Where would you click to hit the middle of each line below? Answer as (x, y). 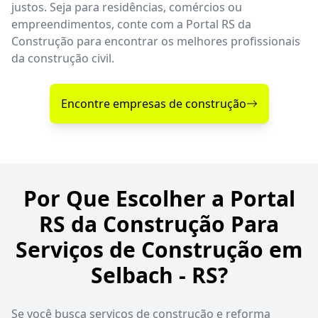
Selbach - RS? (159, 275)
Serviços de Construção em (159, 249)
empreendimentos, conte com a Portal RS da (131, 24)
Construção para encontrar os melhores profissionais (156, 41)
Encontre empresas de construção (153, 103)
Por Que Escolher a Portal (159, 198)
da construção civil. (63, 58)
